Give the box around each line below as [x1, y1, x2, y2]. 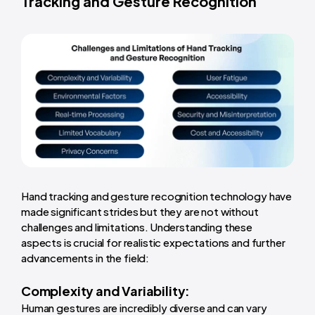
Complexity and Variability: [21, 283, 192, 300]
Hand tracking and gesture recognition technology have [21, 189, 292, 203]
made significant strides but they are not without [21, 205, 259, 219]
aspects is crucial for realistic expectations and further [21, 236, 285, 250]
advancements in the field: [21, 251, 150, 265]
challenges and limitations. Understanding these [21, 220, 252, 234]
